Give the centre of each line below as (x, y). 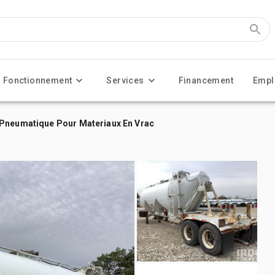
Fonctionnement (37, 80)
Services (125, 80)
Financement (206, 80)
